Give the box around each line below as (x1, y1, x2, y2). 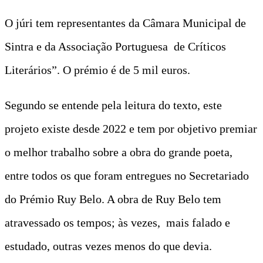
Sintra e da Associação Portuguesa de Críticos (5, 39, 226, 53)
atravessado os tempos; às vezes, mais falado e (5, 215, 230, 229)
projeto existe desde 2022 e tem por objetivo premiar (5, 122, 257, 135)
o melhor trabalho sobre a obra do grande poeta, (5, 145, 232, 159)
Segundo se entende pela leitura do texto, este (5, 98, 222, 112)
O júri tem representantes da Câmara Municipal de (5, 16, 246, 29)
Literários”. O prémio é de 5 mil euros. (5, 63, 190, 76)
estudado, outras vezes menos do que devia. (5, 239, 212, 252)
